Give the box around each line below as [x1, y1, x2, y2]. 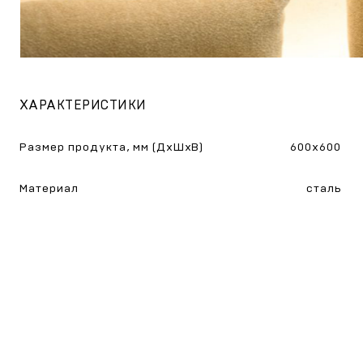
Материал [19, 183, 79, 194]
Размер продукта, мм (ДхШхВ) [19, 142, 204, 153]
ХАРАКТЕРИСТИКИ [19, 99, 147, 112]
